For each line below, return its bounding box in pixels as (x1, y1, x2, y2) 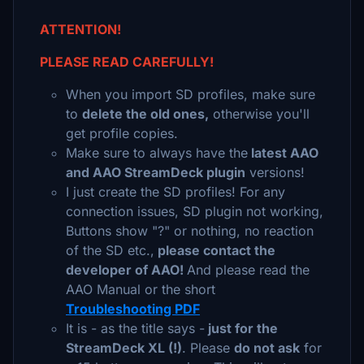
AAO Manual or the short (66, 281, 215, 297)
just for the (205, 320, 278, 336)
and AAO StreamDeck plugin (66, 164, 245, 180)
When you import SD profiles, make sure (66, 86, 315, 102)
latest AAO (248, 145, 318, 161)
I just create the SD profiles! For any (66, 184, 285, 200)
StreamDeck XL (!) (66, 340, 182, 356)
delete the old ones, (82, 106, 209, 122)
